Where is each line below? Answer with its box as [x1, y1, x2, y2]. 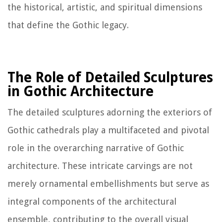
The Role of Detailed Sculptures [7, 69, 213, 86]
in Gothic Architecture [7, 83, 154, 100]
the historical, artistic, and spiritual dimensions [7, 2, 202, 13]
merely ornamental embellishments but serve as [7, 178, 209, 189]
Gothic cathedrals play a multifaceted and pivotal [7, 125, 209, 136]
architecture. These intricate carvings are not [7, 161, 193, 171]
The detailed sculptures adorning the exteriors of [7, 107, 212, 118]
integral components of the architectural [7, 196, 176, 207]
